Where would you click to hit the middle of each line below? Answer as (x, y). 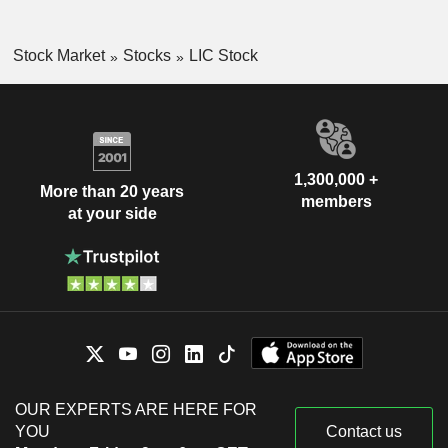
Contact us (364, 431)
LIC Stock (223, 55)
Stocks (146, 55)
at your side (112, 214)
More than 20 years (112, 192)
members (336, 201)
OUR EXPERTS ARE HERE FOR (136, 409)
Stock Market (58, 55)
